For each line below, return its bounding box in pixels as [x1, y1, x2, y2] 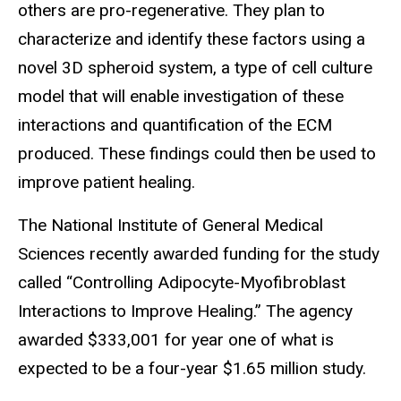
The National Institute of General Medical [18, 215, 323, 236]
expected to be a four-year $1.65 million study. [18, 358, 375, 380]
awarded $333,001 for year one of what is [18, 329, 334, 351]
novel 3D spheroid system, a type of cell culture [18, 56, 372, 78]
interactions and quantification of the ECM [18, 114, 332, 135]
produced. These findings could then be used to [18, 142, 376, 164]
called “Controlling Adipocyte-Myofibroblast [18, 272, 346, 294]
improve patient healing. [18, 171, 204, 192]
